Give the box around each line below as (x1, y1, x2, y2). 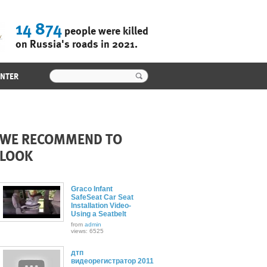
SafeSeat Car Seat (70, 193, 133, 201)
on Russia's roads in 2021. (15, 38, 138, 50)
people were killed (61, 24, 148, 37)
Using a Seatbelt (70, 210, 126, 218)
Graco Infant (70, 185, 113, 193)
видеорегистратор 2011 (70, 257, 154, 265)
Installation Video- (70, 201, 131, 210)
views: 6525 (70, 228, 104, 234)
